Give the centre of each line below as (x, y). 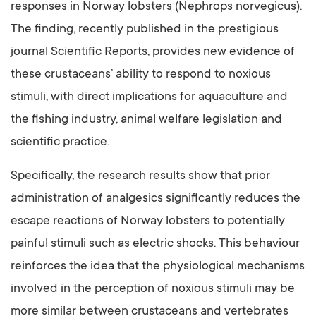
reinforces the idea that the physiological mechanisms (158, 267)
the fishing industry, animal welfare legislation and (146, 120)
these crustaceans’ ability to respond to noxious (141, 75)
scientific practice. (60, 143)
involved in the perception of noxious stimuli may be (153, 290)
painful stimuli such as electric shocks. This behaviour (155, 244)
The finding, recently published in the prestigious (145, 30)
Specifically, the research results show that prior (140, 177)
